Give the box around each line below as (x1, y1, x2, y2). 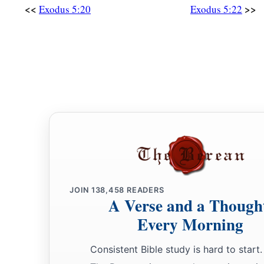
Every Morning (137, 213, 243, 236)
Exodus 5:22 (190, 2, 242, 16)
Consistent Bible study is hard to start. (90, 243, 262, 256)
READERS (124, 186, 164, 195)
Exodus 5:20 (39, 2, 91, 16)
